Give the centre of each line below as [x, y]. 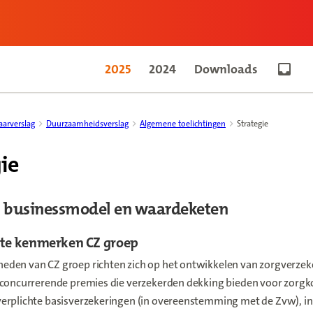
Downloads [226, 69]
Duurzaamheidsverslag [87, 124]
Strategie [253, 124]
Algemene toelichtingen [183, 124]
